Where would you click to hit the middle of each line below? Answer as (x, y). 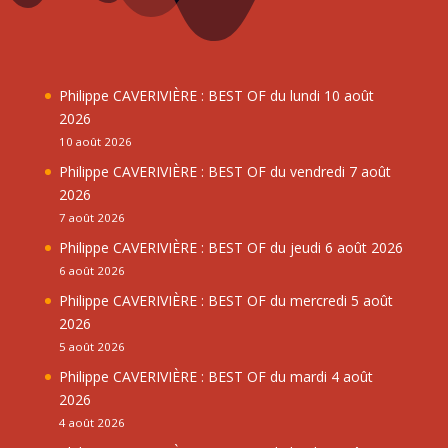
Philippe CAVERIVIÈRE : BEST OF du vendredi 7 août (224, 171)
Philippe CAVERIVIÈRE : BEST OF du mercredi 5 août (225, 300)
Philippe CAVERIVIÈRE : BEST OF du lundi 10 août (216, 95)
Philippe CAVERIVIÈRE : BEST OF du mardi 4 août (215, 376)
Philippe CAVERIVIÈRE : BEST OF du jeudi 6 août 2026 (230, 247)
